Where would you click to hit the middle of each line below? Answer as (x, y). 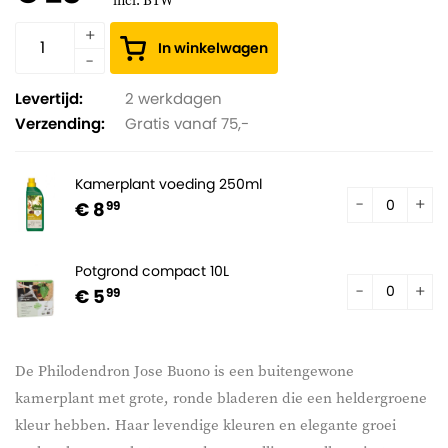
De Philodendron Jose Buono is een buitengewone (184, 370)
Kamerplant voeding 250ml (168, 184)
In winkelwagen (213, 48)
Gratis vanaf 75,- (187, 123)
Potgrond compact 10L (152, 270)
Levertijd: (49, 98)
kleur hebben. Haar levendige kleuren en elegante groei (205, 424)
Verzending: (60, 123)
